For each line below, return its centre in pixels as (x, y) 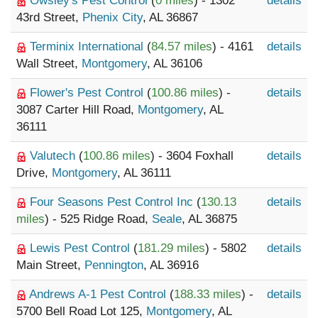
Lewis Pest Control (82, 248)
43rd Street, (49, 17)
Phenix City (113, 17)
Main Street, (50, 265)
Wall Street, (49, 64)
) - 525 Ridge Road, (98, 219)
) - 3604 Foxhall (192, 156)
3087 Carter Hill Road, (77, 110)
